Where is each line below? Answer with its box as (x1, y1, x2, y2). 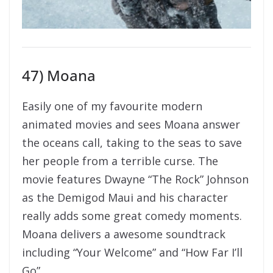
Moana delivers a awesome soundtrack (22, 227, 225, 242)
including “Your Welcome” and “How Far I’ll (22, 245, 243, 260)
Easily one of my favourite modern (22, 99, 202, 114)
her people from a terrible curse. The (22, 154, 218, 169)
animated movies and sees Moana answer (22, 117, 240, 132)
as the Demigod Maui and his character (22, 190, 228, 205)
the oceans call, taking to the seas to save (22, 135, 242, 151)
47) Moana (22, 65, 96, 86)
